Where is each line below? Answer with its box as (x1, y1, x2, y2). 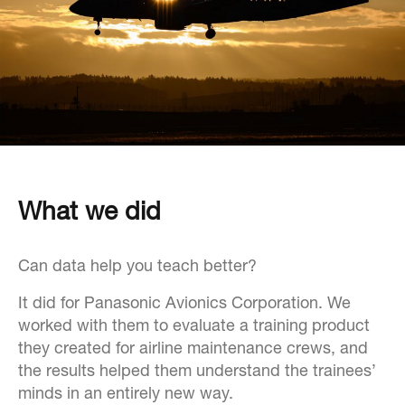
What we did (18, 201, 161, 227)
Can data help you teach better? (18, 259, 257, 276)
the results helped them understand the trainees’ (18, 363, 376, 381)
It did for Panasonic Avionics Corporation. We (18, 296, 351, 313)
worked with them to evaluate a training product (18, 318, 370, 335)
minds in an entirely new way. (18, 386, 233, 403)
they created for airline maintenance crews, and (18, 341, 368, 358)
